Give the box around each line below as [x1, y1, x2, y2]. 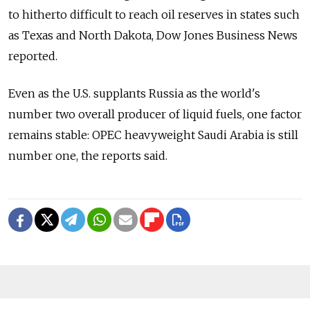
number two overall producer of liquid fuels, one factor [8, 107, 302, 122]
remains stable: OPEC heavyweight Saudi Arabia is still [8, 128, 298, 143]
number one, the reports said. [8, 149, 167, 163]
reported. [8, 49, 57, 64]
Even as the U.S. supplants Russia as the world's [8, 86, 260, 101]
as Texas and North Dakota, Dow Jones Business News [8, 28, 298, 43]
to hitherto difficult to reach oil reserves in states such [8, 8, 300, 22]
